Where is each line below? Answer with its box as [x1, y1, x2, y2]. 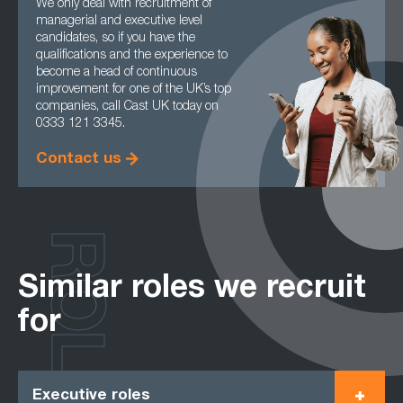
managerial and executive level [36, 15, 202, 28]
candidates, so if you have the [36, 32, 195, 45]
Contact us [36, 152, 121, 167]
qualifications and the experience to [36, 49, 228, 62]
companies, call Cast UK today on [36, 101, 219, 113]
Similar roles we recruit [18, 274, 366, 306]
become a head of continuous [36, 67, 197, 79]
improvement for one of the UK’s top [36, 84, 231, 96]
